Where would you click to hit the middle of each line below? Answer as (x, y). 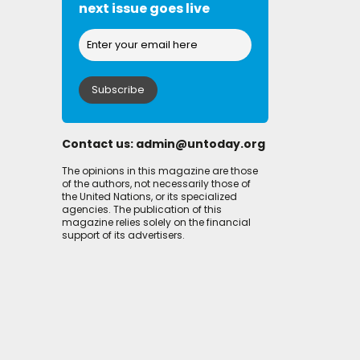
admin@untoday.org (201, 144)
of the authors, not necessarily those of (157, 184)
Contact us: (99, 144)
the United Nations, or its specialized (150, 197)
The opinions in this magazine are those (160, 171)
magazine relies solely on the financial (157, 223)
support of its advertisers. (124, 235)
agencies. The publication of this (142, 210)
